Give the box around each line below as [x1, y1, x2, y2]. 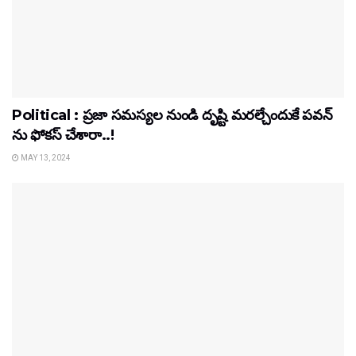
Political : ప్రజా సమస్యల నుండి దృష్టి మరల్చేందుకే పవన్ [12, 106, 333, 124]
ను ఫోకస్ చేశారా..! [12, 126, 114, 144]
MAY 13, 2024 [19, 153, 71, 162]
